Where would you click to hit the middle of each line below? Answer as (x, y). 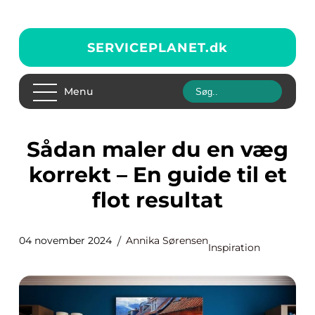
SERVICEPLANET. (148, 47)
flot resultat (157, 200)
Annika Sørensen (167, 240)
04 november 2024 (65, 240)
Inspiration (234, 247)
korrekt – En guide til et (157, 175)
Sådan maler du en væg (33, 149)
